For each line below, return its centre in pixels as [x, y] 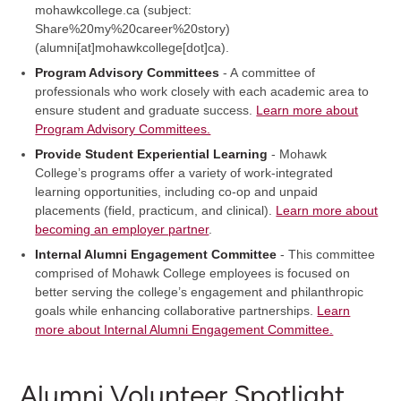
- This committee [326, 255]
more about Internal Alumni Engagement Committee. [184, 330]
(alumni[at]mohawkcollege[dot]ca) [131, 47]
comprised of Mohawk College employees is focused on [193, 273]
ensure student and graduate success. [146, 110]
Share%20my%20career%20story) [133, 28]
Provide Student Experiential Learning [154, 154]
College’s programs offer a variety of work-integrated [184, 172]
